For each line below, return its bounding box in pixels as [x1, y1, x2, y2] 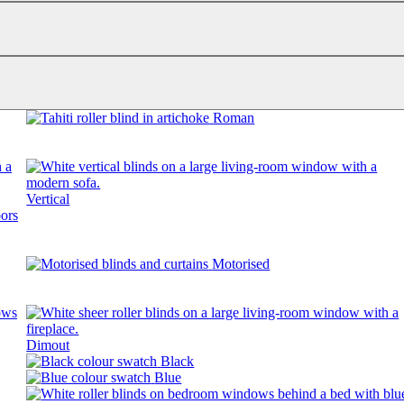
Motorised [212, 255, 271, 271]
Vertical [26, 190, 70, 207]
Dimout [26, 336, 70, 353]
